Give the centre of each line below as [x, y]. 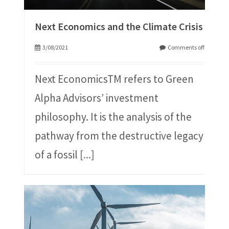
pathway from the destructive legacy [119, 136]
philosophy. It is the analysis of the [113, 117]
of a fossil [57, 155]
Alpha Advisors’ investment [96, 98]
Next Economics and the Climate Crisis [119, 27]
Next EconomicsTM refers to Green [114, 79]
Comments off [186, 48]
